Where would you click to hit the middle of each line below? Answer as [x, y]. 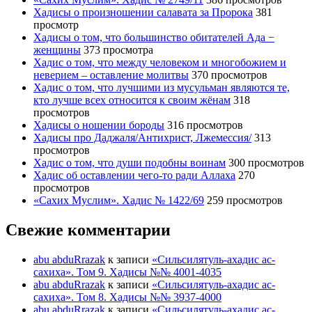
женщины [57, 49]
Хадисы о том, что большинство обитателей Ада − [154, 37]
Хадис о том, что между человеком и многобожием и [160, 62]
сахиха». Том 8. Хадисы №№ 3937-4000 [127, 297]
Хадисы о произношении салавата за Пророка [143, 12]
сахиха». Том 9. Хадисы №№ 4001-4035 [127, 272]
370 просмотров [229, 75]
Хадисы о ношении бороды [99, 125]
